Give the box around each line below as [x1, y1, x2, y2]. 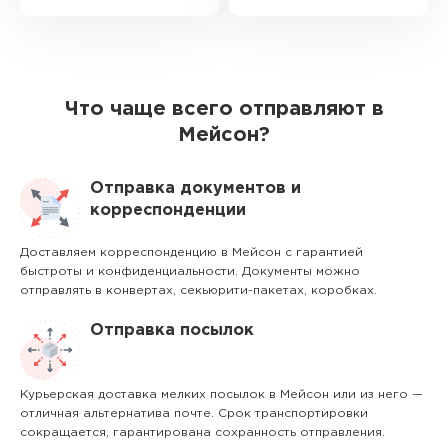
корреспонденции [90, 203, 246, 218]
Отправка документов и [90, 181, 301, 196]
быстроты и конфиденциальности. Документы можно [20, 266, 360, 277]
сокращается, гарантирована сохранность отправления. [20, 427, 385, 438]
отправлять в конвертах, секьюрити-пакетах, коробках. [20, 285, 377, 296]
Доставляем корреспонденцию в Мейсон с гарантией [20, 247, 363, 258]
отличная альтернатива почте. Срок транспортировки [20, 408, 368, 419]
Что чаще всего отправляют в [64, 100, 384, 118]
